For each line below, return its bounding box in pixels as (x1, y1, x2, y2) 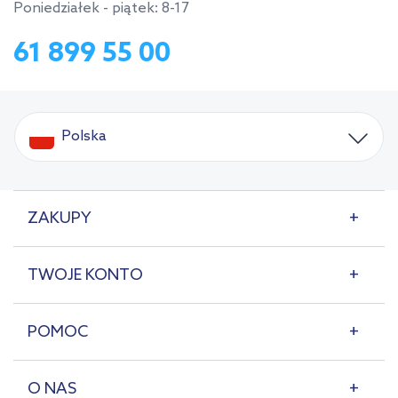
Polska (61, 127, 107, 145)
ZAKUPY (28, 208, 92, 228)
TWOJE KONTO (28, 265, 143, 285)
